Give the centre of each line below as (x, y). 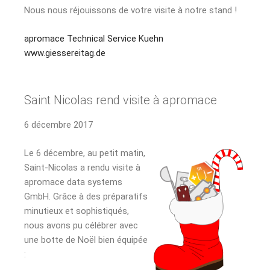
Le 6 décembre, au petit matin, (85, 153)
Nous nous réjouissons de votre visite (101, 11)
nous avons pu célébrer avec (81, 225)
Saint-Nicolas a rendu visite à (82, 167)
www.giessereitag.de (65, 53)
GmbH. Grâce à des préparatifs (86, 196)
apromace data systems (73, 182)
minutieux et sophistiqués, (77, 211)
